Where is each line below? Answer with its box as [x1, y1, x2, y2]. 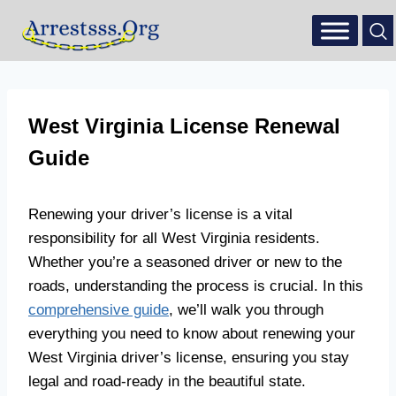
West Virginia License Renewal [28, 114, 340, 138]
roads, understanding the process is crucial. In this [28, 278, 363, 294]
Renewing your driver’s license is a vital [28, 206, 293, 223]
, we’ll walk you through [169, 301, 324, 318]
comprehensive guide [28, 301, 169, 318]
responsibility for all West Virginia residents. [28, 230, 320, 247]
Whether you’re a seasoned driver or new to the [28, 254, 342, 270]
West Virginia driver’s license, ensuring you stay [28, 349, 349, 366]
